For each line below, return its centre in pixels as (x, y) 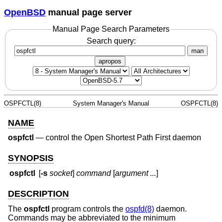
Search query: (111, 41)
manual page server (89, 12)
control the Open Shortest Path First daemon (123, 138)
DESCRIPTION (38, 194)
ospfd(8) (140, 209)
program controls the (87, 209)
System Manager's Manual (111, 103)
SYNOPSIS (31, 158)
